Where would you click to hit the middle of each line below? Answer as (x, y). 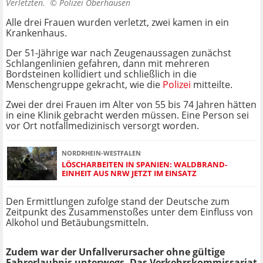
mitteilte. (212, 85)
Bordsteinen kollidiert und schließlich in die (101, 74)
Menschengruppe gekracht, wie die (84, 85)
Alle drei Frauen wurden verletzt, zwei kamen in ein (117, 23)
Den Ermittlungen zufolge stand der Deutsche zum (118, 202)
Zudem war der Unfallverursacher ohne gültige (115, 252)
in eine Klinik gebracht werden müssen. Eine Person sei (127, 115)
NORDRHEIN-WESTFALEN (101, 153)
